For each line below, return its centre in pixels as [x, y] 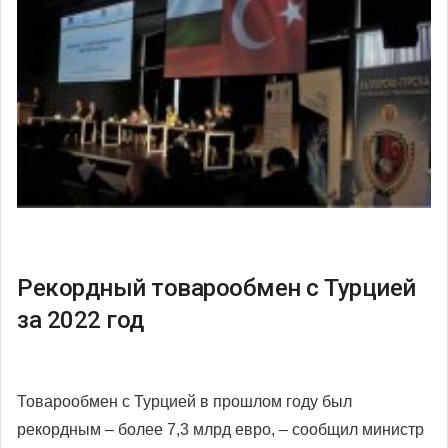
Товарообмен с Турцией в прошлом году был [184, 401]
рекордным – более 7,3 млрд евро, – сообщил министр [220, 429]
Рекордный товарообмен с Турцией [216, 287]
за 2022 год [80, 319]
